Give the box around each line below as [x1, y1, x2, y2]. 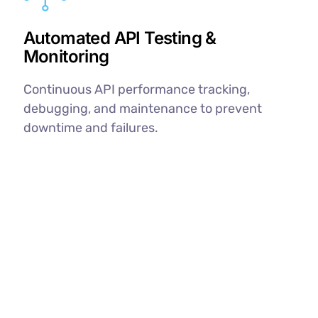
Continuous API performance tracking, [23, 82, 250, 98]
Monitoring [23, 46, 109, 67]
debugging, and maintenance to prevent [23, 101, 262, 117]
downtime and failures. [23, 120, 158, 136]
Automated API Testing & [23, 28, 216, 49]
